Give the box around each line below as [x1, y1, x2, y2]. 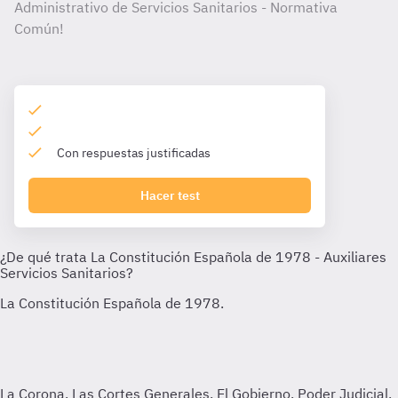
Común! [14, 20, 64, 37]
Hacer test [139, 187, 200, 203]
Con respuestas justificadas [57, 145, 211, 161]
